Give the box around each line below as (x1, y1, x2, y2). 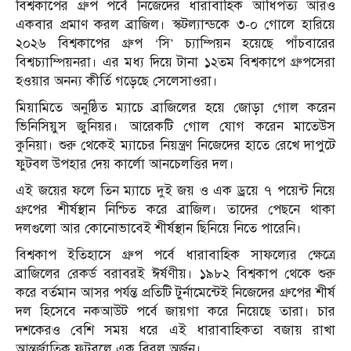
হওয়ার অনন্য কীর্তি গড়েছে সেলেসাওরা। (16, 73, 218, 90)
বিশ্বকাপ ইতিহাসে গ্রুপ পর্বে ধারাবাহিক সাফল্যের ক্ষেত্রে (16, 247, 335, 264)
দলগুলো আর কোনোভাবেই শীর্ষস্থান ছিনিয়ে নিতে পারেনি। (16, 220, 302, 237)
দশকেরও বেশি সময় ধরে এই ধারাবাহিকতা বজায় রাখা (16, 322, 335, 339)
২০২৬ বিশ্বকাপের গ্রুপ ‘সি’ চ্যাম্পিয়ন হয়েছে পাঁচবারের (16, 35, 335, 52)
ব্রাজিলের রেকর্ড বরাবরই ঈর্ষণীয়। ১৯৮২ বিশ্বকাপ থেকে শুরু (16, 266, 335, 283)
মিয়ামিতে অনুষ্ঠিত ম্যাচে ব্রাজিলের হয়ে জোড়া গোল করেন (16, 100, 335, 117)
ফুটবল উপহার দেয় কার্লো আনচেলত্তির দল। (16, 156, 234, 173)
